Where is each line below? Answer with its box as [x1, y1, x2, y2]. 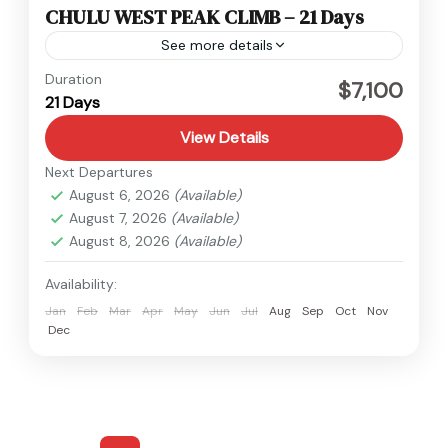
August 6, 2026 [69, 185, 174, 204]
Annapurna [69, 68, 150, 90]
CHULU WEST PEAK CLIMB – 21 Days [45, 2, 364, 31]
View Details [179, 126, 269, 148]
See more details [161, 35, 273, 54]
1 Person [69, 116, 129, 138]
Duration [45, 69, 102, 88]
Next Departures [45, 162, 153, 181]
